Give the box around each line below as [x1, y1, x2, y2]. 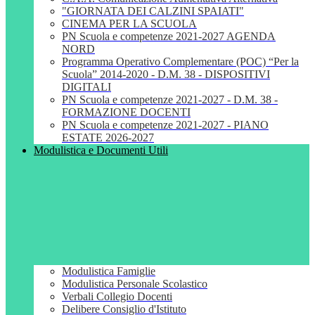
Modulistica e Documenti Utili [34, 144, 168, 157]
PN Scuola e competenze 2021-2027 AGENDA [62, 30, 276, 43]
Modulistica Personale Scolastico [62, 278, 207, 290]
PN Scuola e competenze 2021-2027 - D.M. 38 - [62, 94, 278, 106]
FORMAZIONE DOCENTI [62, 106, 191, 119]
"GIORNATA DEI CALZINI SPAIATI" [62, 5, 244, 18]
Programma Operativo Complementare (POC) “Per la [62, 56, 299, 68]
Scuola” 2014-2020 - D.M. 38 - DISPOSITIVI [62, 68, 270, 81]
